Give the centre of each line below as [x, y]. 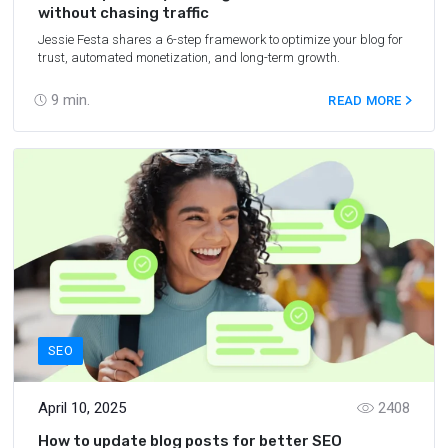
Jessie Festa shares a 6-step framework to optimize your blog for [220, 40]
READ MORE [366, 101]
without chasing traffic [123, 13]
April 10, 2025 [82, 408]
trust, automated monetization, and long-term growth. [189, 58]
